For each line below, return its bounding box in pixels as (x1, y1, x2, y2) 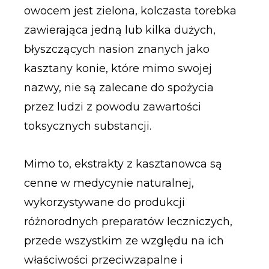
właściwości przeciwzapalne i (23, 253, 183, 267)
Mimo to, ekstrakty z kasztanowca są (23, 157, 222, 171)
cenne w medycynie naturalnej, (23, 177, 194, 190)
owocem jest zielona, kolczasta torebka (23, 4, 237, 17)
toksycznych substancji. (23, 119, 151, 133)
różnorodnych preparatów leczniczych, (23, 215, 232, 229)
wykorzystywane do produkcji (23, 196, 185, 210)
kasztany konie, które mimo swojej (23, 61, 212, 75)
